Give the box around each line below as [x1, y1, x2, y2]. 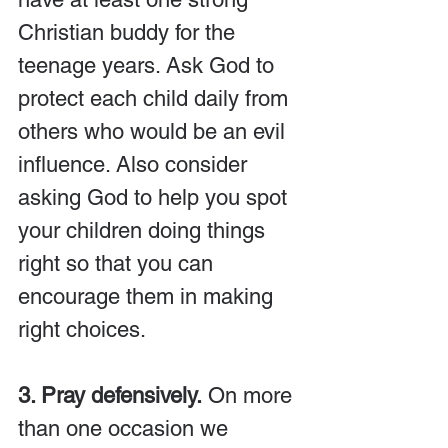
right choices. [18, 317, 146, 342]
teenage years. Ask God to [18, 53, 280, 78]
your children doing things [18, 218, 271, 243]
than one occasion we [18, 416, 234, 441]
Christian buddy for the [18, 20, 241, 45]
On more [202, 383, 298, 408]
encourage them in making [18, 284, 279, 309]
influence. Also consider [18, 152, 253, 177]
